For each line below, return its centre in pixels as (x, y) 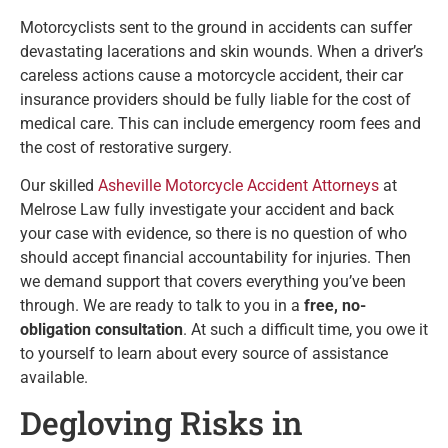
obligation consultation (101, 329)
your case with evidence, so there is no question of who (213, 233)
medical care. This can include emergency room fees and (220, 123)
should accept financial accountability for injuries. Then (215, 257)
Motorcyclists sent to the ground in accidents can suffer (216, 27)
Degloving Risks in (161, 423)
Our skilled (59, 185)
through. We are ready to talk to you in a (162, 305)
